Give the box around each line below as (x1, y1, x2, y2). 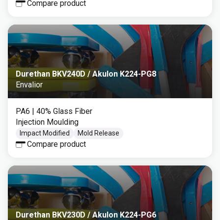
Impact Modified (20, 129, 70, 137)
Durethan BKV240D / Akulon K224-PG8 (16, 69, 156, 79)
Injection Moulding (16, 117, 79, 127)
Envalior (16, 80, 43, 89)
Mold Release (78, 129, 119, 137)
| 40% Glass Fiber (32, 107, 92, 116)
